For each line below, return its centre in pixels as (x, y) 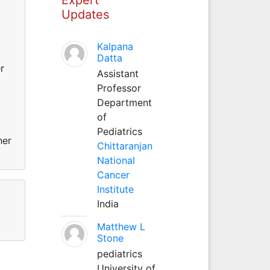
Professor (119, 88)
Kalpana (115, 46)
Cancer (113, 174)
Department (124, 102)
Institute (115, 189)
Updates (85, 14)
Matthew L (121, 226)
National (116, 160)
